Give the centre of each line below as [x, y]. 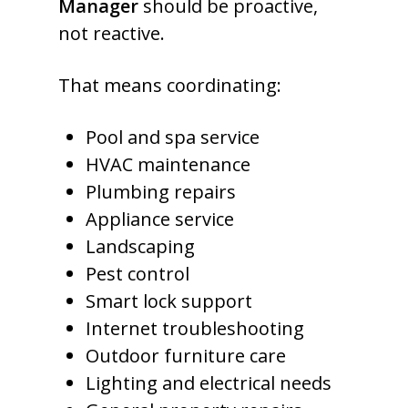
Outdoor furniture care [186, 356]
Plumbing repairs [161, 192]
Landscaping [140, 246]
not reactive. [112, 33]
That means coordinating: [170, 85]
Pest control [138, 274]
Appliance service [160, 219]
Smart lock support [169, 301]
